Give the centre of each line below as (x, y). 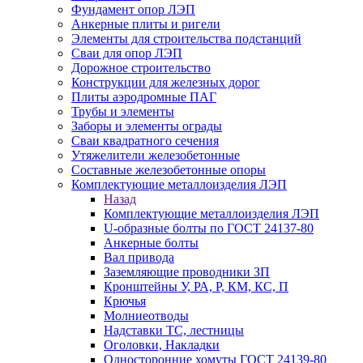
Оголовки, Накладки (162, 345)
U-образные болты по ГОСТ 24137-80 (209, 228)
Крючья (125, 301)
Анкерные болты (151, 243)
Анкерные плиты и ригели (146, 24)
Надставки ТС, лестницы (174, 330)
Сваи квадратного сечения (145, 141)
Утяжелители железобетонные (156, 155)
